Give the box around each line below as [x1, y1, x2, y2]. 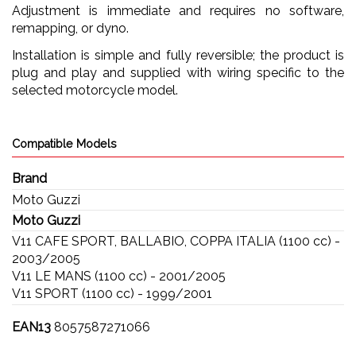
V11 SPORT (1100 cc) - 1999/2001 [12, 286, 212, 302]
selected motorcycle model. [12, 83, 178, 99]
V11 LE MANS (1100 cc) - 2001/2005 [12, 269, 226, 284]
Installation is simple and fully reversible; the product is [12, 48, 344, 64]
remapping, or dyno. [12, 20, 129, 36]
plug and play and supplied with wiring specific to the [12, 65, 344, 81]
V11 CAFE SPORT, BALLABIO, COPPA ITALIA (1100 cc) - [12, 234, 340, 250]
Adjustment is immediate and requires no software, [12, 2, 344, 18]
